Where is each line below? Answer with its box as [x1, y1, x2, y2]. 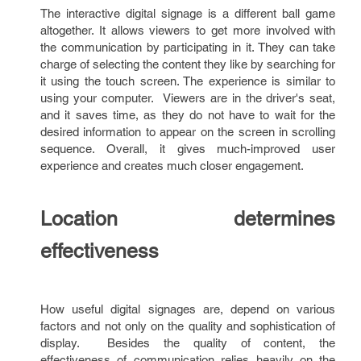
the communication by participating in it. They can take [40, 40, 336, 54]
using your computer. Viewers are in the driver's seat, [40, 91, 336, 105]
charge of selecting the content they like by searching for [40, 57, 336, 71]
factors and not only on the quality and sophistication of [40, 319, 336, 333]
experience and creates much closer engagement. [40, 159, 304, 172]
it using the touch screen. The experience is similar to [40, 74, 336, 88]
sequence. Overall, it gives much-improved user [40, 142, 336, 156]
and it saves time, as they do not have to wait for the [40, 108, 336, 122]
